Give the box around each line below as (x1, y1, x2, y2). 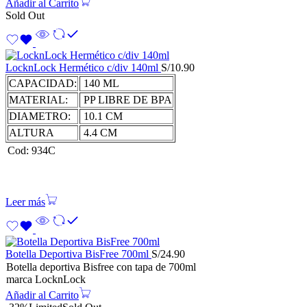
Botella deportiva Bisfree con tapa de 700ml (6, 261, 196, 273)
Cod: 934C (8, 145, 56, 157)
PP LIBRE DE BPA (81, 94, 172, 106)
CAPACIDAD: (9, 77, 77, 90)
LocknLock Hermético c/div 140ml (5, 62, 161, 74)
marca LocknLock (6, 273, 86, 286)
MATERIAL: (9, 94, 68, 106)
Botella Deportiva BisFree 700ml (5, 248, 151, 260)
